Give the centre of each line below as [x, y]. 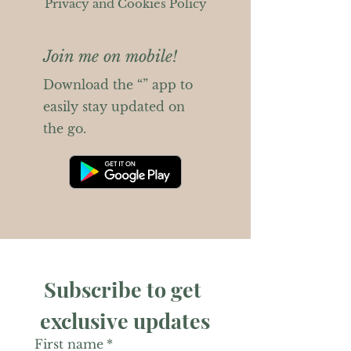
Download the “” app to [118, 85]
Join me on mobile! [110, 56]
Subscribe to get [123, 289]
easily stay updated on [114, 107]
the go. [65, 128]
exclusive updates [125, 320]
